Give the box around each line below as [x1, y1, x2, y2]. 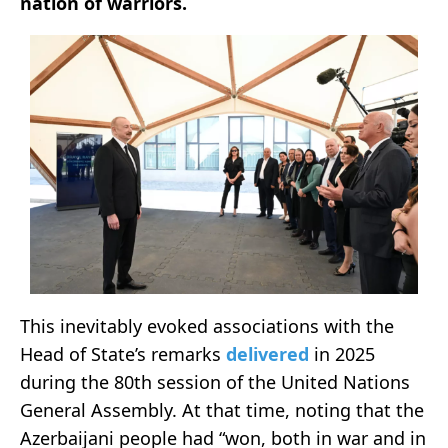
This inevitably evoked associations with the [20, 313, 394, 338]
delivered [226, 341, 314, 366]
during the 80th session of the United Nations [20, 369, 410, 394]
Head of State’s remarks [20, 341, 226, 366]
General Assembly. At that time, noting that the [20, 397, 424, 422]
